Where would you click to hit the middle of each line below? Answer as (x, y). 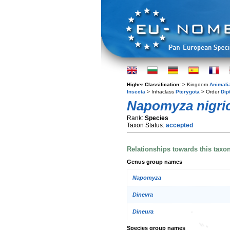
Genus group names (155, 161)
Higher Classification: (155, 84)
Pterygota (188, 92)
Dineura (143, 212)
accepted (179, 125)
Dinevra (143, 195)
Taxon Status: (146, 125)
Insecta (136, 92)
